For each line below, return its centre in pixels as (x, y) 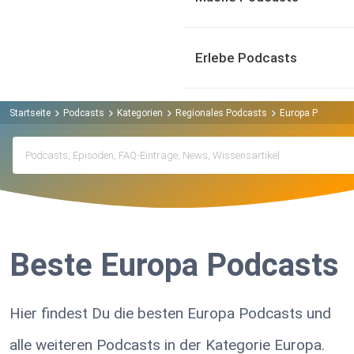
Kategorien (140, 113)
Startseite (30, 113)
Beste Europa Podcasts (174, 265)
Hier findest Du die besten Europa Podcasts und (170, 314)
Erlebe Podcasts (246, 58)
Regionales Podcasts (221, 113)
